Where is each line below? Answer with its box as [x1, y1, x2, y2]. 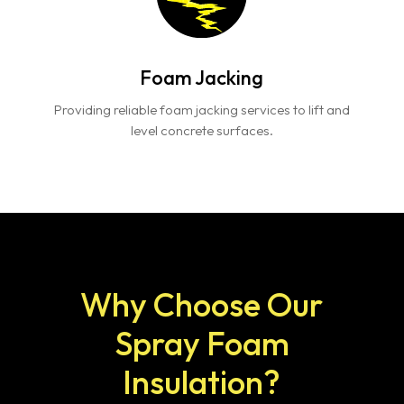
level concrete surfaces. [130, 122, 273, 140]
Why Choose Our [80, 284, 324, 326]
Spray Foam [114, 323, 289, 364]
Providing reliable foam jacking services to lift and [53, 101, 350, 119]
